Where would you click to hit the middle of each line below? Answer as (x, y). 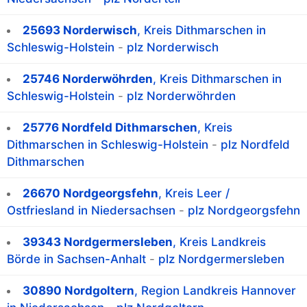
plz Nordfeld (255, 145)
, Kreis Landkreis (219, 242)
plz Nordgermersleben (221, 259)
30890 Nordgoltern (78, 291)
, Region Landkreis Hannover (215, 291)
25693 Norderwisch (80, 30)
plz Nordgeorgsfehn (244, 211)
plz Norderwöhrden (181, 96)
